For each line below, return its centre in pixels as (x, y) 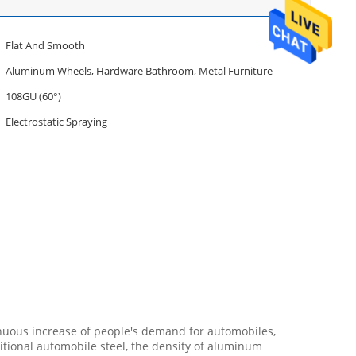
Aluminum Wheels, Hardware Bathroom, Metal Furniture (139, 71)
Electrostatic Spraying (56, 122)
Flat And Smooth (45, 45)
